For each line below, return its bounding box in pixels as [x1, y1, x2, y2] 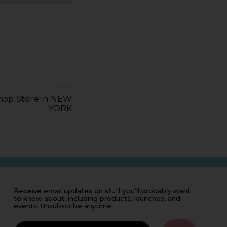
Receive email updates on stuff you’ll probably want [13, 186, 191, 195]
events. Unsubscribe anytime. [13, 201, 113, 210]
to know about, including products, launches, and [13, 194, 180, 202]
